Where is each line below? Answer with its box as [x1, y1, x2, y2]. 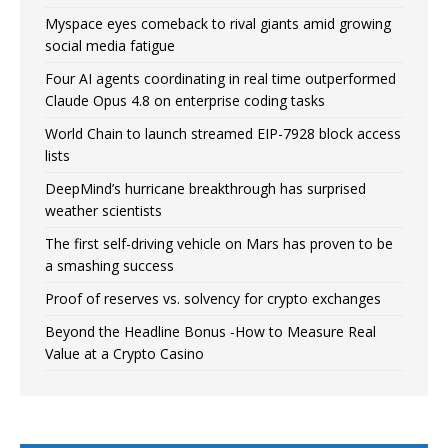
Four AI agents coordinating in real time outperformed [45, 69, 396, 89]
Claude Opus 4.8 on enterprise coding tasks [45, 91, 325, 111]
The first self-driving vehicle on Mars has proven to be [45, 234, 393, 254]
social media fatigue [45, 36, 175, 56]
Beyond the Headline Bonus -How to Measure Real [45, 322, 376, 342]
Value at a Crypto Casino [45, 344, 204, 364]
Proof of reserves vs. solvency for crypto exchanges [45, 289, 381, 309]
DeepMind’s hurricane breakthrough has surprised [45, 179, 366, 199]
